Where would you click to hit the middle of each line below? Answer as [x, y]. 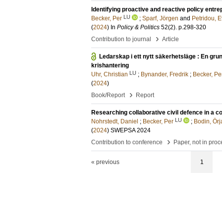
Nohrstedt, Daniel [115, 121]
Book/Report [108, 95]
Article [170, 39]
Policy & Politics [138, 27]
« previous [105, 162]
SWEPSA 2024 [131, 130]
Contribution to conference [127, 142]
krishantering [110, 65]
